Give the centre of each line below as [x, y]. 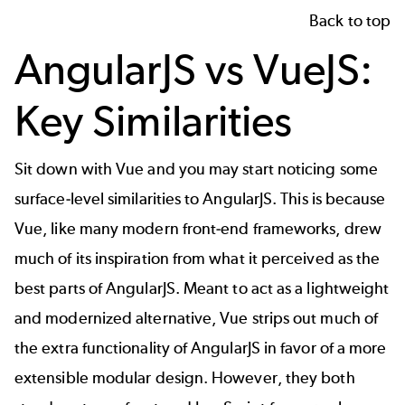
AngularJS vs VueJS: [194, 69]
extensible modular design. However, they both [185, 378]
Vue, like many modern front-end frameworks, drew [198, 229]
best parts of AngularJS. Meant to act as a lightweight [202, 289]
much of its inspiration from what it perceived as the [198, 259]
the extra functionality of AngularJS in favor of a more [201, 348]
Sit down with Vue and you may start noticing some [196, 170]
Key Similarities [154, 120]
